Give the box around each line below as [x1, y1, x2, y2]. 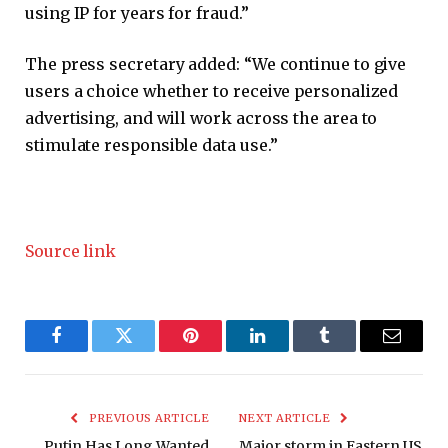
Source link [25, 240, 117, 261]
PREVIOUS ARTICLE [85, 410, 209, 425]
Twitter [122, 341, 174, 360]
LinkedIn [256, 341, 322, 360]
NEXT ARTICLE [239, 410, 334, 425]
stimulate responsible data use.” [25, 135, 278, 156]
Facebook [55, 341, 125, 360]
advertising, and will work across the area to [25, 108, 378, 129]
